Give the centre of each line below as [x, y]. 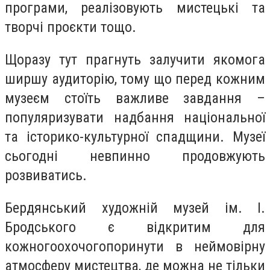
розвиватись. [46, 175]
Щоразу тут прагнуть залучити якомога [135, 59]
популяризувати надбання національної [135, 117]
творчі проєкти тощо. [71, 27]
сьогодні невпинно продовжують [135, 156]
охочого [82, 246]
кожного [31, 246]
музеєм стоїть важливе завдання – [135, 98]
